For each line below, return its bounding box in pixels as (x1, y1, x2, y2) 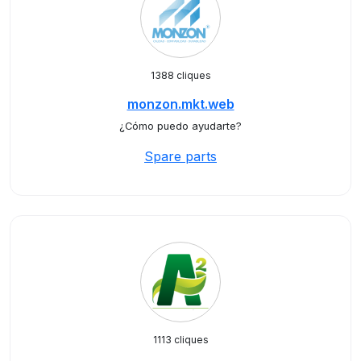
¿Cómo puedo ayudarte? (119, 120, 242, 132)
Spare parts (144, 148, 217, 164)
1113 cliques (152, 334, 209, 346)
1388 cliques (150, 69, 211, 81)
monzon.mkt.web (127, 96, 234, 112)
